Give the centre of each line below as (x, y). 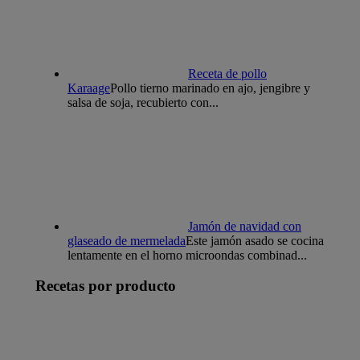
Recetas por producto (106, 286)
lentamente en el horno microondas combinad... (187, 255)
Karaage (89, 88)
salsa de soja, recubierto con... (143, 102)
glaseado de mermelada (127, 240)
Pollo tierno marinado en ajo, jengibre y (210, 88)
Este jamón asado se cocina (255, 240)
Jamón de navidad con (245, 226)
